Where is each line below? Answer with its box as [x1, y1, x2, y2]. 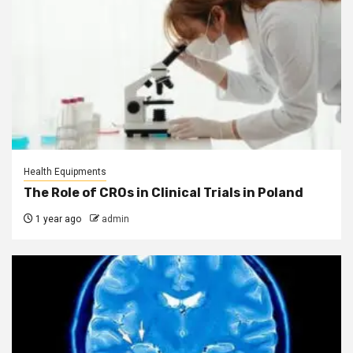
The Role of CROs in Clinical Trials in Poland [24, 184, 303, 200]
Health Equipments [24, 165, 106, 177]
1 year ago [33, 213, 81, 225]
